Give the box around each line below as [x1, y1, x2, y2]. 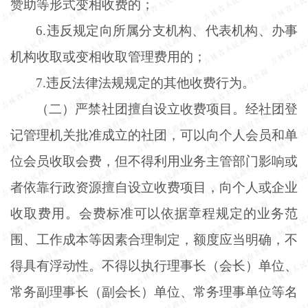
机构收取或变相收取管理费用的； [10, 49, 206, 64]
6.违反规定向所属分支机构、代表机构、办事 [36, 23, 298, 38]
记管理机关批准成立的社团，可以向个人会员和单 [10, 127, 298, 142]
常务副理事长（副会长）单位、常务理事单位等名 [10, 284, 298, 299]
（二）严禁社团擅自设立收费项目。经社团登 [36, 101, 298, 116]
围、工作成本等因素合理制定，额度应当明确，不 [10, 232, 298, 247]
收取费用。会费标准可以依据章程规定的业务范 [10, 206, 298, 221]
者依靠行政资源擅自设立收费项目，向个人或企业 [10, 179, 298, 195]
